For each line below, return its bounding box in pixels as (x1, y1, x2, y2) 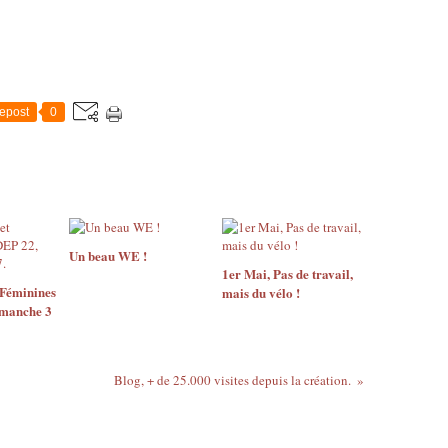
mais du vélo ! (221, 283, 300, 302)
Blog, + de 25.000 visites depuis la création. (113, 371, 351, 389)
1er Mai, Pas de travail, (221, 264, 353, 283)
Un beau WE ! (69, 246, 147, 265)
